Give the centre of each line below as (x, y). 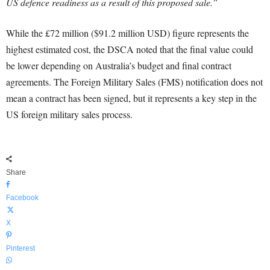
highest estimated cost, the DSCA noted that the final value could (130, 49)
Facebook (22, 198)
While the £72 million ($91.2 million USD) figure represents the (127, 33)
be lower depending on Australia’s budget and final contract (119, 65)
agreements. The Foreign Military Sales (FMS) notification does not (134, 82)
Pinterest (20, 248)
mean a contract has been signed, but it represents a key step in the (131, 98)
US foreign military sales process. (69, 114)
